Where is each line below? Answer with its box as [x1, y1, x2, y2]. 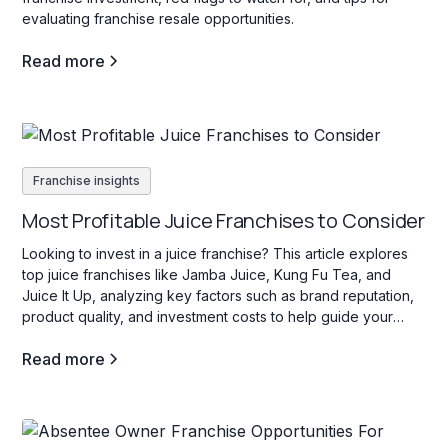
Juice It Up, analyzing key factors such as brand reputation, [22, 286, 415, 304]
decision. [22, 328, 82, 346]
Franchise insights [33, 172, 141, 188]
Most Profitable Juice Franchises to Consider [22, 206, 425, 234]
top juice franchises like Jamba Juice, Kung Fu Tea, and [22, 265, 392, 283]
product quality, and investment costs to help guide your [22, 307, 394, 325]
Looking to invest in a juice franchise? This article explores [22, 244, 409, 262]
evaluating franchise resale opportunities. [22, 10, 295, 28]
